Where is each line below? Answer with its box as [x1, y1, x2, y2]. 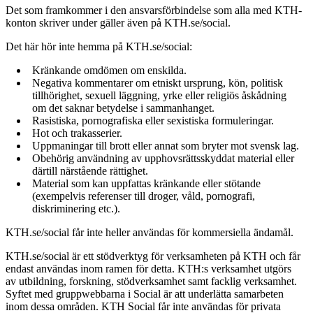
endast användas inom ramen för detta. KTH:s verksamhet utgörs [6, 263, 291, 275]
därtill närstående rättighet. [32, 165, 148, 177]
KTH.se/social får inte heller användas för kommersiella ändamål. [6, 226, 293, 238]
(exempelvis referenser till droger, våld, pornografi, [32, 190, 255, 202]
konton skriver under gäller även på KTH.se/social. [6, 17, 231, 29]
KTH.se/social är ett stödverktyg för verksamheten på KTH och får [6, 250, 300, 262]
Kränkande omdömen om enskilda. [32, 64, 187, 76]
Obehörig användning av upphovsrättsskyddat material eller [32, 152, 294, 164]
